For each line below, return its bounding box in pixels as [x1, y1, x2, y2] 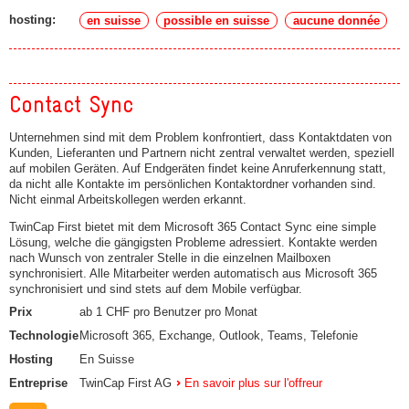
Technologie [9, 329, 79, 343]
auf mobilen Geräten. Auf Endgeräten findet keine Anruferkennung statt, [9, 161, 386, 175]
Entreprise [9, 375, 68, 390]
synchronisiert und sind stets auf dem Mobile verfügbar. [9, 281, 302, 296]
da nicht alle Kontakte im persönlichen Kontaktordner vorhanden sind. [9, 176, 376, 191]
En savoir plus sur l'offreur [184, 375, 323, 390]
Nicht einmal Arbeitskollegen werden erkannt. [9, 192, 246, 206]
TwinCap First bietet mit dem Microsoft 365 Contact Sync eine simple [9, 219, 376, 234]
